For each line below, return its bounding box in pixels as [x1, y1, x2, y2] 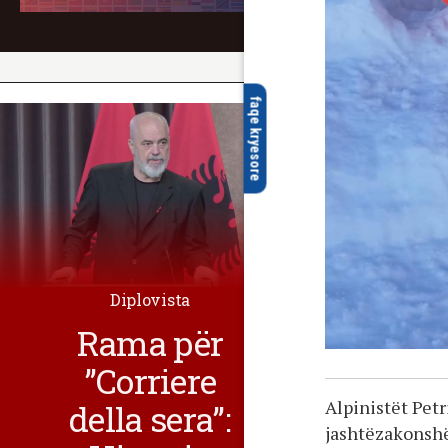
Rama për [76, 319, 224, 365]
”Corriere [83, 357, 217, 403]
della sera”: [69, 395, 231, 441]
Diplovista [110, 288, 190, 310]
